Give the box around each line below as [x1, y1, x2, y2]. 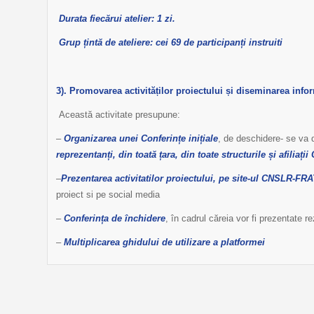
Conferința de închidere [64, 212, 165, 224]
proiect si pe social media [56, 189, 160, 200]
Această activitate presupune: [59, 109, 180, 120]
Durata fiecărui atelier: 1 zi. [59, 13, 175, 25]
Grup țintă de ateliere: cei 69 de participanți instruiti [59, 37, 282, 48]
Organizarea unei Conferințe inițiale [64, 132, 218, 144]
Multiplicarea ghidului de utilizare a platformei [64, 236, 265, 247]
